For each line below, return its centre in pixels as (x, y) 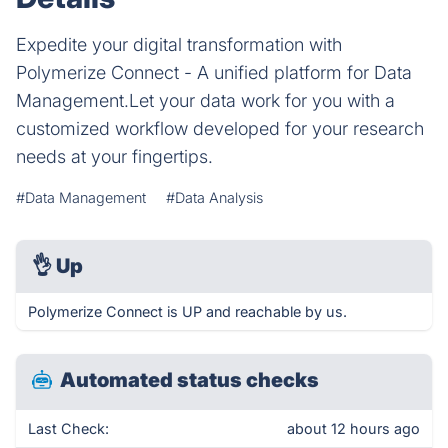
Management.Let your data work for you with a (205, 100)
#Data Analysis (214, 197)
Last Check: (68, 428)
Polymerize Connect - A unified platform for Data (214, 72)
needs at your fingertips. (114, 156)
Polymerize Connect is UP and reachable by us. (187, 311)
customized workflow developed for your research (220, 128)
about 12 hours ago (353, 428)
